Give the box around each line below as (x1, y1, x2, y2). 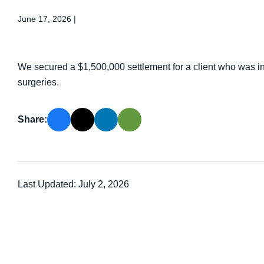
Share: (18, 114, 47, 124)
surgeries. (18, 77, 59, 87)
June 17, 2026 (18, 14, 74, 24)
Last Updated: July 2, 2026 (18, 179, 129, 189)
